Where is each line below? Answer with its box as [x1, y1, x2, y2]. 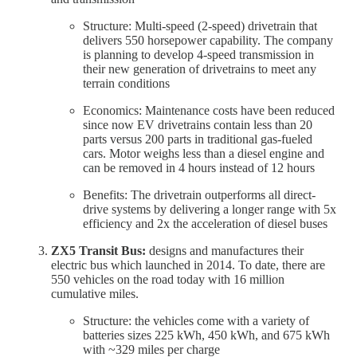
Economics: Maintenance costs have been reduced [83, 103, 335, 117]
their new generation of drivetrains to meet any [83, 61, 316, 76]
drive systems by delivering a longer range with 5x [83, 202, 336, 216]
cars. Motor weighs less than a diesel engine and [83, 146, 324, 160]
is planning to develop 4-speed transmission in [83, 47, 314, 61]
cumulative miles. [51, 286, 139, 300]
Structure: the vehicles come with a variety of [83, 313, 309, 328]
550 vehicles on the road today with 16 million [51, 272, 284, 286]
